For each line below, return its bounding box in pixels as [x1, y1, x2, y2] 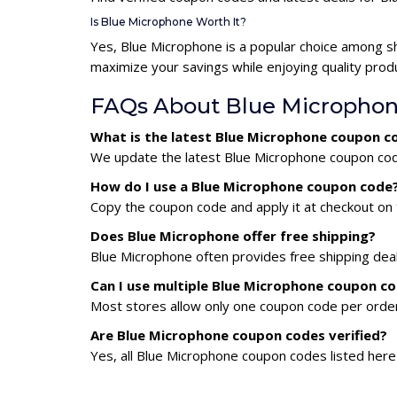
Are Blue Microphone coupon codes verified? [90, 326, 387, 344]
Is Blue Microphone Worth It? [90, 15, 246, 28]
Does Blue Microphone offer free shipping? [90, 227, 376, 245]
